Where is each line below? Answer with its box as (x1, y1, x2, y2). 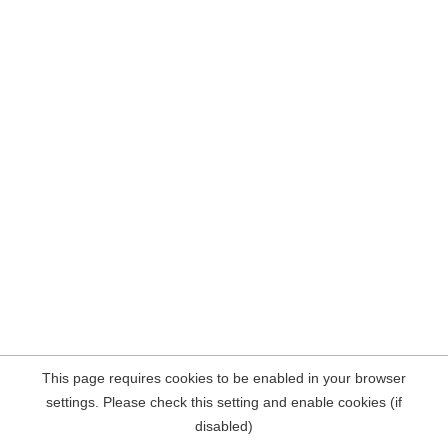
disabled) (195, 418, 253, 434)
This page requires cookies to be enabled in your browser (42, 370, 406, 386)
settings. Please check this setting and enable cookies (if (46, 394, 402, 410)
